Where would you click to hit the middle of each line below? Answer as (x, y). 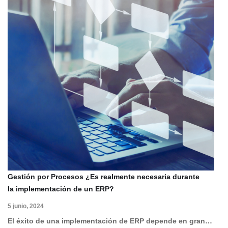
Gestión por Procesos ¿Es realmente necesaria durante (104, 176)
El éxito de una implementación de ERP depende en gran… (110, 221)
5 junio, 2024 (26, 206)
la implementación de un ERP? (61, 189)
